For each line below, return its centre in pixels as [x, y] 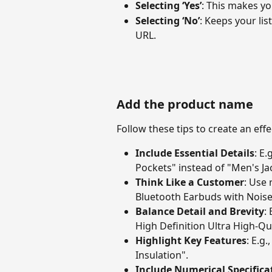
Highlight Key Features [191, 241]
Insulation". [162, 255]
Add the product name [185, 104]
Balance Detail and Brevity [200, 212]
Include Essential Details [195, 153]
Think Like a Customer [190, 182]
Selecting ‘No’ [168, 20]
